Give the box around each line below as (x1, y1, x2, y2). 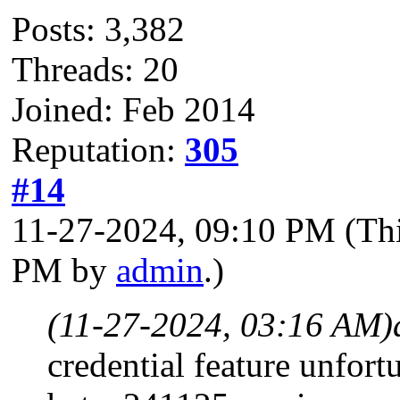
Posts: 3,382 (12, 9, 185, 48)
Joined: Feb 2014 (12, 89, 255, 129)
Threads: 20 (12, 49, 179, 88)
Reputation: (12, 129, 185, 169)
